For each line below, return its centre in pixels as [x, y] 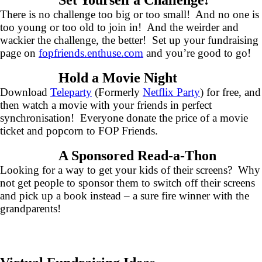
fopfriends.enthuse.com [91, 53]
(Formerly [117, 92]
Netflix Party [171, 92]
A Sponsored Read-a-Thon [137, 156]
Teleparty [71, 92]
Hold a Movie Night [118, 78]
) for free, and [230, 92]
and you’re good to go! [197, 53]
